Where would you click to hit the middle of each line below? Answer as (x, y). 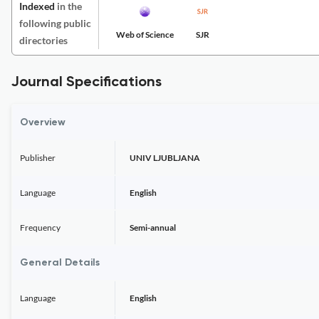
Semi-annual (153, 228)
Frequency (40, 228)
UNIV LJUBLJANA (165, 158)
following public (55, 23)
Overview (43, 122)
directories (43, 40)
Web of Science (145, 35)
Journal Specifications (87, 83)
